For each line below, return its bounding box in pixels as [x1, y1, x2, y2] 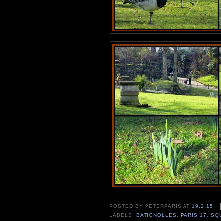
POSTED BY [110, 203, 146, 209]
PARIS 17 [181, 212, 207, 218]
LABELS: [110, 212, 137, 218]
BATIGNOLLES [136, 212, 177, 218]
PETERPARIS [145, 203, 182, 209]
